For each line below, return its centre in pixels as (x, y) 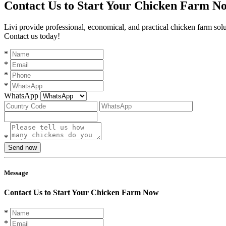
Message (16, 173)
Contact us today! (32, 36)
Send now (22, 147)
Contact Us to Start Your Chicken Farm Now (81, 192)
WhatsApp (21, 95)
